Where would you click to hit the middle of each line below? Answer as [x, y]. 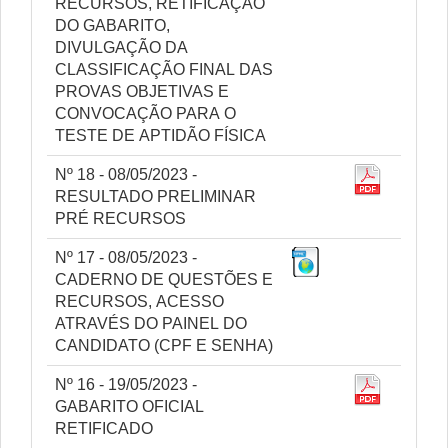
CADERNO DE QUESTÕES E [164, 279]
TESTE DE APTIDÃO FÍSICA [160, 135]
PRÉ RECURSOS [120, 218]
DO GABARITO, [112, 25]
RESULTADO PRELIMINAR [155, 196]
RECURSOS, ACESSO [139, 301]
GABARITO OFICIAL [129, 406]
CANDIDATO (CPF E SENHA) [164, 345]
